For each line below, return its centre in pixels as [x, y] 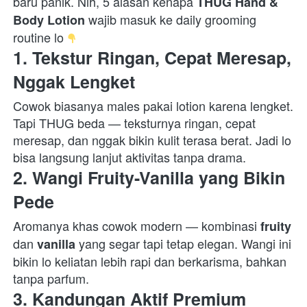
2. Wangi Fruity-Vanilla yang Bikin [149, 178]
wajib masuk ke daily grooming [171, 20]
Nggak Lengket [74, 82]
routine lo [40, 37]
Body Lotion [49, 20]
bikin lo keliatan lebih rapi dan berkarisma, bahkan [150, 261]
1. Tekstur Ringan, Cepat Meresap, [152, 58]
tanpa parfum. [54, 279]
